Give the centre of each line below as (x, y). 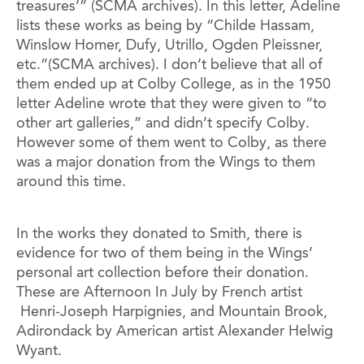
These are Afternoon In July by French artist (159, 293)
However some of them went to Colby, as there (171, 143)
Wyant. (41, 351)
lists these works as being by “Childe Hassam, (165, 26)
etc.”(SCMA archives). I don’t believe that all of (169, 65)
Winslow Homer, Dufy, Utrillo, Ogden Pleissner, (169, 46)
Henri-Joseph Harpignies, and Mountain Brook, (172, 312)
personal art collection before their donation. (162, 273)
